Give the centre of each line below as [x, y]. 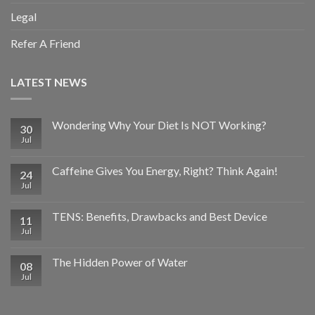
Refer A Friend [45, 43]
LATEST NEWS [49, 82]
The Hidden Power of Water [120, 262]
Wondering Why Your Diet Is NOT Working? [159, 125]
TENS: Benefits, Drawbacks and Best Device [160, 217]
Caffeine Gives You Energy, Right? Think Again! [165, 171]
